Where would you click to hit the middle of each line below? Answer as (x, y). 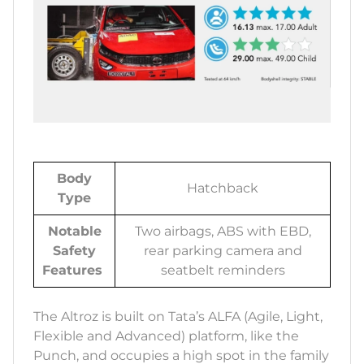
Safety (74, 250)
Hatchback (223, 188)
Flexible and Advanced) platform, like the (166, 336)
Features (74, 270)
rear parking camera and (223, 250)
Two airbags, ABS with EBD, (223, 231)
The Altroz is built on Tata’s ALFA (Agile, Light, (178, 316)
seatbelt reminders (223, 270)
